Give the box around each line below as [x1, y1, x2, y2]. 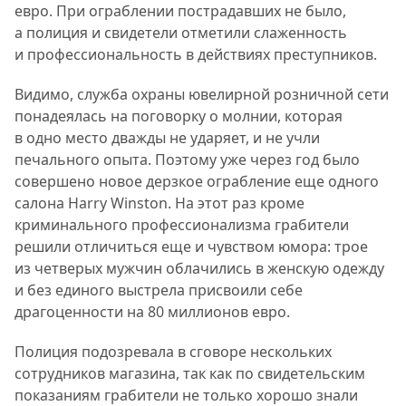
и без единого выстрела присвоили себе [14, 280, 303, 301]
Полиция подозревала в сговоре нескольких [14, 342, 332, 362]
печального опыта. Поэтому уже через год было [14, 150, 360, 170]
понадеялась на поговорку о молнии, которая [14, 106, 343, 127]
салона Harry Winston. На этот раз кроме [14, 193, 304, 214]
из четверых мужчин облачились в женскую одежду [14, 258, 384, 279]
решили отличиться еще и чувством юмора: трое [14, 237, 368, 257]
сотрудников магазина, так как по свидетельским [14, 363, 365, 384]
